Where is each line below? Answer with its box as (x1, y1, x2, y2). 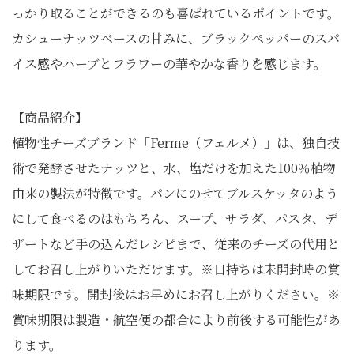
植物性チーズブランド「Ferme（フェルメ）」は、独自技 (12, 134, 340, 152)
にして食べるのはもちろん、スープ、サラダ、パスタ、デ (12, 209, 337, 228)
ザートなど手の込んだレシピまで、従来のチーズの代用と (12, 235, 340, 253)
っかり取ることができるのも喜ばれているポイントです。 (12, 4, 340, 22)
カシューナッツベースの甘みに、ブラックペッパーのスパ (12, 29, 340, 47)
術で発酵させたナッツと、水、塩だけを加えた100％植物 (12, 159, 336, 177)
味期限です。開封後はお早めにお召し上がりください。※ (12, 285, 340, 303)
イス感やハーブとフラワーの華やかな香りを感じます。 (12, 55, 326, 73)
